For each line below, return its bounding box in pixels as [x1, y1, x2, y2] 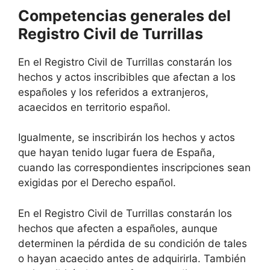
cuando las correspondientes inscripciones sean [18, 162, 251, 174]
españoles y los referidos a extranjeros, [18, 86, 209, 98]
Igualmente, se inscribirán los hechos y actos [18, 131, 235, 144]
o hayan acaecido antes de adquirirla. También [18, 252, 246, 265]
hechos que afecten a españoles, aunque [18, 222, 218, 234]
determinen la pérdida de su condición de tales [18, 237, 247, 250]
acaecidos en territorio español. [18, 101, 171, 113]
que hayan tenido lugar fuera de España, [18, 146, 215, 159]
